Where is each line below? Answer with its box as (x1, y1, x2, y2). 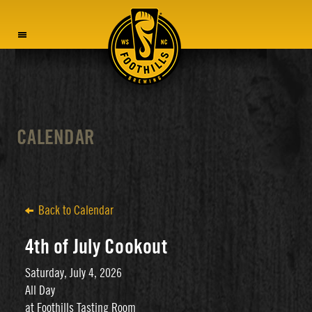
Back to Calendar (38, 204, 114, 217)
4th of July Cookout (25, 237, 167, 257)
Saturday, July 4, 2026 (25, 267, 122, 279)
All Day (25, 284, 55, 297)
